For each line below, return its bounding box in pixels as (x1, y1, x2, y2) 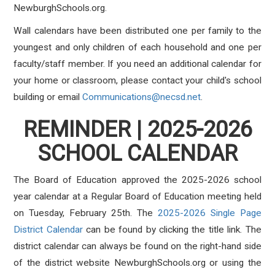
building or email (14, 91, 80, 103)
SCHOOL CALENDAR (37, 141, 238, 166)
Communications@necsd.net (82, 91, 201, 103)
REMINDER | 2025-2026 (23, 117, 252, 142)
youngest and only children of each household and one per (14, 42, 261, 53)
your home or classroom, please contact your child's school (14, 75, 261, 86)
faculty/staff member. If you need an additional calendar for (14, 58, 261, 69)
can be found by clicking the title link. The (82, 224, 261, 235)
